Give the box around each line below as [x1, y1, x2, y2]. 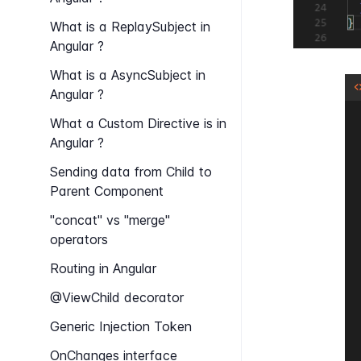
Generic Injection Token [50, 318, 192, 334]
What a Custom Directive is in [50, 115, 226, 131]
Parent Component [50, 183, 164, 199]
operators [50, 231, 108, 247]
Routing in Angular [50, 260, 156, 276]
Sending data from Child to [50, 164, 212, 180]
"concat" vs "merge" [50, 212, 170, 228]
